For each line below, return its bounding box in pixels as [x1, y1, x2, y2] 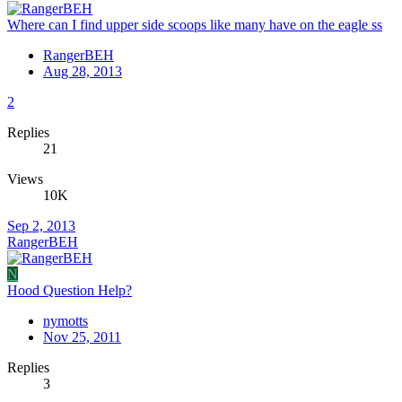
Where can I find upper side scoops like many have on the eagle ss [7, 17, 382, 33]
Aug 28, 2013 [43, 64, 122, 80]
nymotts [43, 313, 88, 329]
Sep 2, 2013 [7, 218, 75, 234]
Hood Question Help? [7, 283, 132, 299]
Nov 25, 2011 [43, 329, 121, 345]
